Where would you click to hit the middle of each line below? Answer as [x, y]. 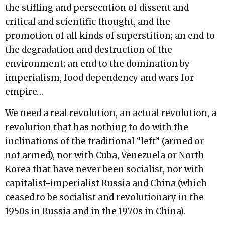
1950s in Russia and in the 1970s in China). [95, 212]
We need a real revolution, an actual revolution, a [111, 113]
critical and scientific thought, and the [88, 21]
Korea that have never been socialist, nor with [104, 170]
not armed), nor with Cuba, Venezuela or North [105, 155]
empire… [24, 92]
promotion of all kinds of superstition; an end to [110, 35]
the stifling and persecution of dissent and [97, 7]
